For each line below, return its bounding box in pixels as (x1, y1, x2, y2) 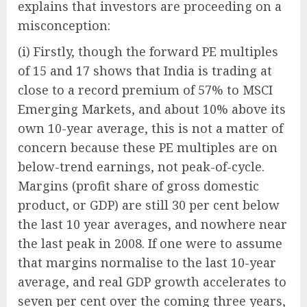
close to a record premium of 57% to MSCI (18, 82, 273, 98)
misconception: (18, 17, 110, 34)
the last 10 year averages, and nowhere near (18, 216, 287, 232)
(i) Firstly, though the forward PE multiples (18, 43, 278, 60)
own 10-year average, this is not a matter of (18, 120, 283, 136)
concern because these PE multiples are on (18, 139, 278, 156)
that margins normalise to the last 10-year (18, 254, 276, 271)
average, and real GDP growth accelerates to (18, 273, 286, 290)
